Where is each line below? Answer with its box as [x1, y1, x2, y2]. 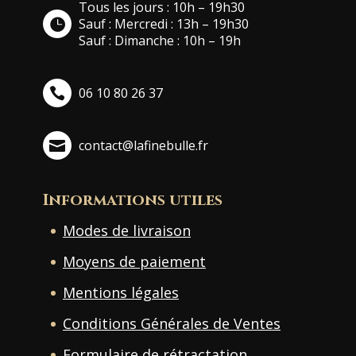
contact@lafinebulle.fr [79, 136, 208, 154]
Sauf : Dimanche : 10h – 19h [79, 31, 241, 49]
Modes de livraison [63, 220, 191, 240]
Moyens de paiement [63, 251, 206, 271]
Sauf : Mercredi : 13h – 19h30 [79, 14, 249, 33]
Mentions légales [63, 282, 179, 302]
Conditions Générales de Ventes [63, 313, 281, 333]
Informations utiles [43, 188, 222, 211]
